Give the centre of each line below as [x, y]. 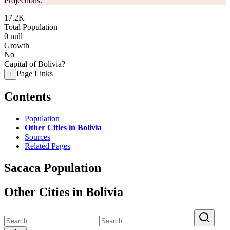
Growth [17, 45]
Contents [27, 96]
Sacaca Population [53, 168]
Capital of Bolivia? [35, 64]
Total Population [31, 27]
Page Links [35, 74]
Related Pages [47, 146]
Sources [37, 137]
